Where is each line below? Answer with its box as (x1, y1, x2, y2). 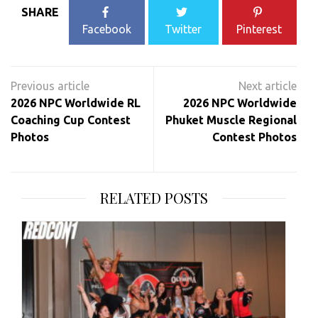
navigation (11, 82, 98, 102)
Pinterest (236, 23, 283, 36)
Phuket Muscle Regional (165, 114, 297, 127)
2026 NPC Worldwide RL (11, 97, 141, 110)
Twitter (165, 23, 202, 36)
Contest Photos (212, 131, 297, 144)
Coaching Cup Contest (11, 114, 131, 127)
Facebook (82, 23, 132, 36)
